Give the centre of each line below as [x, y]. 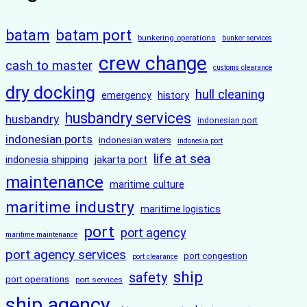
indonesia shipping [47, 160]
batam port [94, 36]
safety [148, 278]
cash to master [49, 66]
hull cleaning [230, 95]
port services [99, 280]
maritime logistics [181, 209]
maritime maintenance [41, 235]
